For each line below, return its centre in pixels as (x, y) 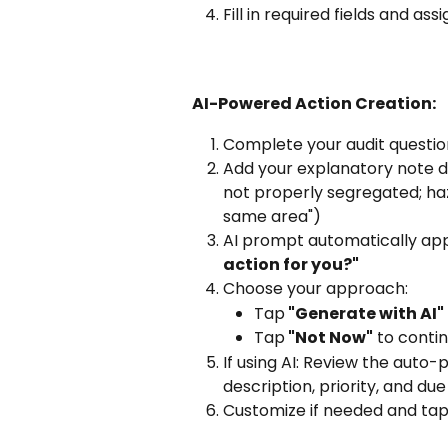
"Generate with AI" (364, 313)
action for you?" (291, 265)
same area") (272, 217)
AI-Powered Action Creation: (314, 104)
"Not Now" (329, 338)
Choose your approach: (315, 289)
